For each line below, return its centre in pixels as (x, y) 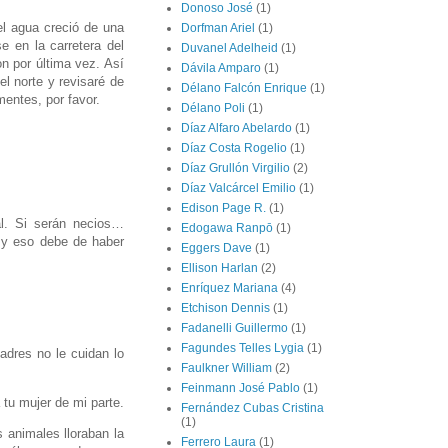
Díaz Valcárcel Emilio (238, 188)
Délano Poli (213, 108)
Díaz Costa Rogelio (234, 148)
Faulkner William (226, 368)
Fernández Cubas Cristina (252, 408)
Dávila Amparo (221, 68)
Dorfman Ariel (218, 28)
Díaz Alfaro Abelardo (236, 128)
